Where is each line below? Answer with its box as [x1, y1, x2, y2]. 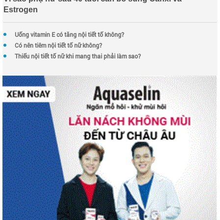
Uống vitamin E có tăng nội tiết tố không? [15, 30, 124, 39]
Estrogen [3, 5, 38, 14]
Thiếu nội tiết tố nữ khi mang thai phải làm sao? [15, 52, 141, 60]
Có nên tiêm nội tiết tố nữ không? [15, 41, 102, 50]
